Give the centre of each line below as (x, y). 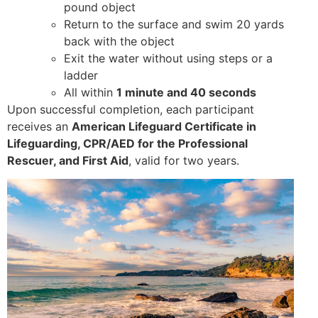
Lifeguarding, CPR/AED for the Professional (127, 144)
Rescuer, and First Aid (68, 161)
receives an (39, 127)
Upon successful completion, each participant (131, 110)
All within (90, 93)
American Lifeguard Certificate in (164, 127)
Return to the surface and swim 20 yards (174, 24)
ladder (81, 76)
